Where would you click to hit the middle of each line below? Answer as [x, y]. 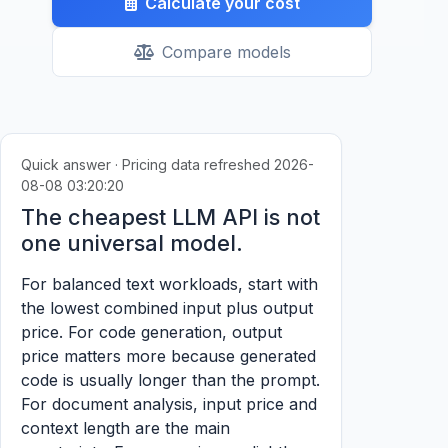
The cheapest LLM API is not [170, 217]
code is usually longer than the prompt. [170, 380]
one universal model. [132, 243]
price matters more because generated [168, 356]
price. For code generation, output [151, 332]
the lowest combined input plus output [167, 308]
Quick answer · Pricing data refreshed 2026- [167, 164]
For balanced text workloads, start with [169, 284]
